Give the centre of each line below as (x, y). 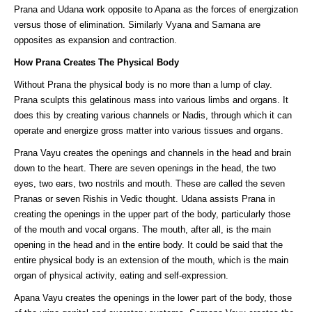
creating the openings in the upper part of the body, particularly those (152, 214)
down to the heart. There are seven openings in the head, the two (145, 169)
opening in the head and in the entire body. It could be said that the (148, 245)
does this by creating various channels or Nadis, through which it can (153, 116)
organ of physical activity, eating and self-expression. (121, 276)
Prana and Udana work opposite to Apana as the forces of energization (156, 10)
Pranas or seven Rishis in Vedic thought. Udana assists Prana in (145, 199)
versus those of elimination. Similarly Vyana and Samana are (137, 25)
